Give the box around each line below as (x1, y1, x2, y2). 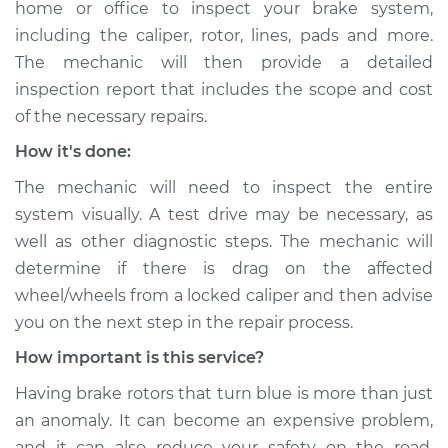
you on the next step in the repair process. (15, 313, 353, 332)
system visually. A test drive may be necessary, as (15, 205, 433, 224)
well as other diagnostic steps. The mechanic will (15, 232, 433, 251)
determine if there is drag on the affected (15, 259, 433, 278)
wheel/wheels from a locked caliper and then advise (15, 286, 433, 305)
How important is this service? (15, 348, 264, 367)
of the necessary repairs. (15, 107, 207, 126)
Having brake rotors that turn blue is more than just (15, 384, 433, 403)
